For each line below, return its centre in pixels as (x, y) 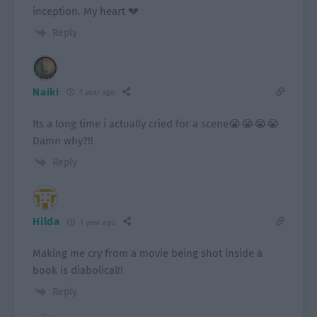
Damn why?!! (63, 140)
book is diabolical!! (78, 271)
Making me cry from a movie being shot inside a (148, 254)
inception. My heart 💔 (86, 11)
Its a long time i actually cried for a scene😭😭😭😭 (156, 123)
